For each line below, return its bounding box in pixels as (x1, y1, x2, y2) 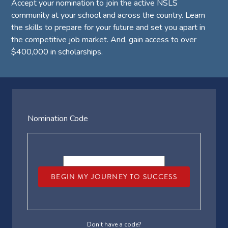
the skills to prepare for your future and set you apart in (11, 21, 206, 33)
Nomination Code (27, 112, 88, 124)
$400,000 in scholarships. (11, 46, 103, 58)
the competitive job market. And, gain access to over (11, 34, 197, 45)
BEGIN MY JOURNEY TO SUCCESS (51, 171, 177, 182)
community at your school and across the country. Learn (11, 9, 206, 21)
